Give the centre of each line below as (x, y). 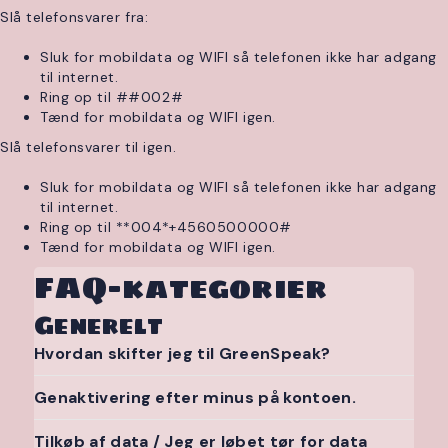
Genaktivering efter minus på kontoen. (195, 397)
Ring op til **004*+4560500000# (166, 227)
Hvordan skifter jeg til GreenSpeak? (182, 353)
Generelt (98, 325)
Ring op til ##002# (112, 97)
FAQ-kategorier (181, 287)
